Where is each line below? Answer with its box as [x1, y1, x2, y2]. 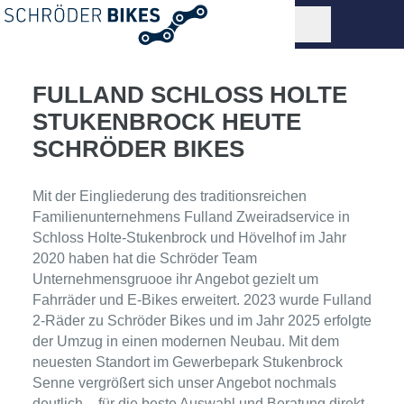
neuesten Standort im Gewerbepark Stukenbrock [32, 353, 343, 370]
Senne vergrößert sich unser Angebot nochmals [32, 374, 336, 390]
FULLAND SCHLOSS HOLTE [32, 82, 347, 107]
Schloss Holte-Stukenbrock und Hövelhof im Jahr [32, 229, 346, 245]
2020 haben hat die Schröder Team [32, 250, 257, 266]
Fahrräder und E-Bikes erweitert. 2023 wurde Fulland [32, 291, 372, 308]
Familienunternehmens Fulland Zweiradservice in [32, 208, 350, 225]
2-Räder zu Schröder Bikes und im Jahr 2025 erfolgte [32, 312, 372, 328]
